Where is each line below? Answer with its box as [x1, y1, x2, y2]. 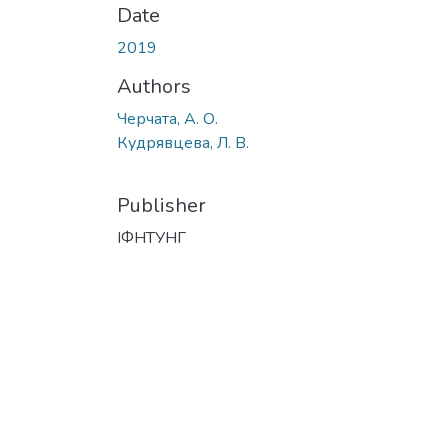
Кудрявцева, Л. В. [117, 131, 249, 154]
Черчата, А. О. [117, 107, 218, 130]
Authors [117, 72, 191, 100]
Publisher [117, 191, 206, 219]
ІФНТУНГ [117, 226, 186, 249]
